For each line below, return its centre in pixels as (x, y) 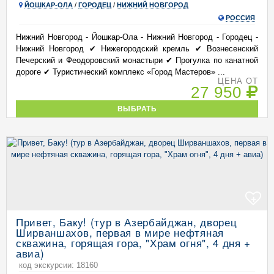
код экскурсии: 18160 (58, 265)
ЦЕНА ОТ (238, 81)
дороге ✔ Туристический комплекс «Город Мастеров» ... (120, 72)
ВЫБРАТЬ (137, 109)
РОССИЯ (240, 18)
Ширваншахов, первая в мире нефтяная (120, 232)
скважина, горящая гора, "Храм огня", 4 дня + (134, 243)
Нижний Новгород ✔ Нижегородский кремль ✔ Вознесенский (137, 49)
